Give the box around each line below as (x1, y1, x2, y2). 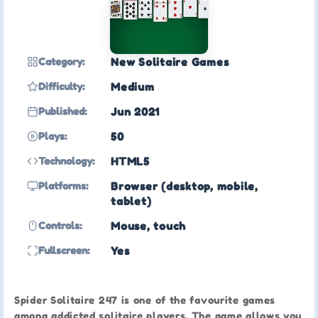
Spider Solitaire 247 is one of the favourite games (14, 293, 276, 306)
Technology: (38, 154, 94, 167)
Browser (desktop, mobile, (111, 179, 258, 193)
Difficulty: (38, 79, 84, 92)
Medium (111, 79, 155, 94)
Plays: (38, 129, 67, 142)
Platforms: (38, 179, 88, 192)
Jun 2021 (111, 104, 160, 119)
